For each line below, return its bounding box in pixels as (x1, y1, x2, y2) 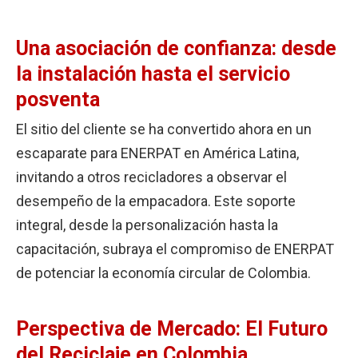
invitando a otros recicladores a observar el (16, 168, 287, 185)
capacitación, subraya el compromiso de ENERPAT (16, 240, 334, 257)
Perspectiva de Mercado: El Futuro (16, 316, 328, 340)
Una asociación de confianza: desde (16, 36, 336, 60)
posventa (16, 87, 100, 111)
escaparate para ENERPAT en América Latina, (16, 144, 299, 161)
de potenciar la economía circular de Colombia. (16, 264, 311, 281)
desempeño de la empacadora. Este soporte (16, 192, 296, 209)
